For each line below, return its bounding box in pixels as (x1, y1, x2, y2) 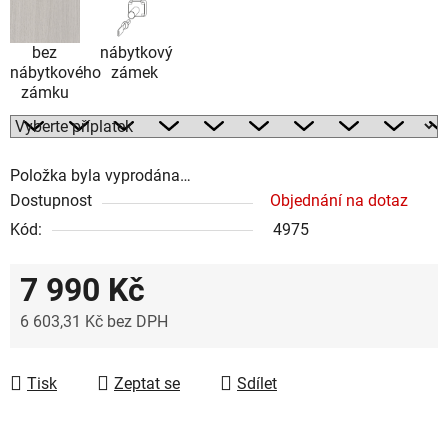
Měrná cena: (19, 342, 106, 362)
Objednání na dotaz (270, 190, 408, 210)
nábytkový (99, 42, 173, 62)
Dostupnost (10, 190, 92, 210)
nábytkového (10, 62, 101, 82)
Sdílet (237, 373, 277, 393)
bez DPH (103, 311, 168, 331)
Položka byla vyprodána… (10, 165, 191, 185)
